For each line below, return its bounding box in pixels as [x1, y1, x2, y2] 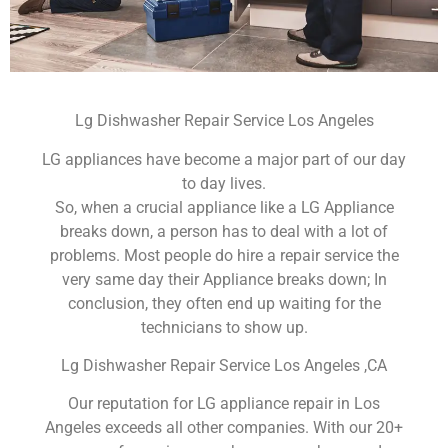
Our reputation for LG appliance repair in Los [68, 394, 380, 414]
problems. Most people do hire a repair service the [49, 245, 399, 265]
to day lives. [182, 173, 266, 193]
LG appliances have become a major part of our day [42, 149, 406, 169]
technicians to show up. [140, 317, 308, 337]
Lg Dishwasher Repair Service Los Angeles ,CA [61, 355, 387, 375]
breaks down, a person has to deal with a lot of [60, 221, 388, 241]
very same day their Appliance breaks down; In [61, 269, 387, 289]
